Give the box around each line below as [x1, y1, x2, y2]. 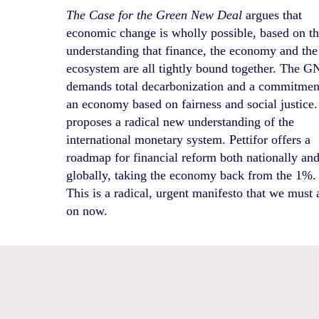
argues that [242, 8, 303, 23]
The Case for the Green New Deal [66, 8, 243, 23]
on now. [66, 204, 108, 219]
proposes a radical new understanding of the [66, 115, 295, 130]
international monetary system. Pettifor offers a [66, 132, 311, 147]
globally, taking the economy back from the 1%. [66, 168, 317, 183]
